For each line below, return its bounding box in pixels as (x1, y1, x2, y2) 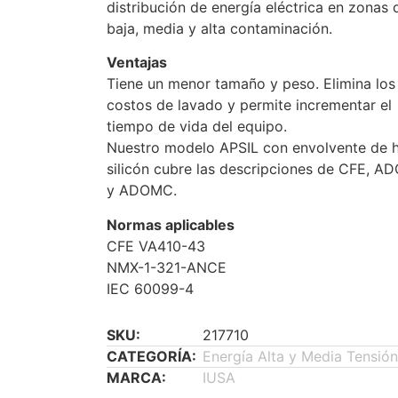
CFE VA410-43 (107, 236, 205, 255)
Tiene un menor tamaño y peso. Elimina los (107, 75, 395, 93)
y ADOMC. (107, 181, 177, 200)
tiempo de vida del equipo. (107, 117, 287, 136)
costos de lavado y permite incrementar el (107, 96, 392, 115)
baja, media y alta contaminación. (107, 19, 332, 37)
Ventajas (107, 53, 167, 72)
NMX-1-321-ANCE (107, 258, 227, 276)
